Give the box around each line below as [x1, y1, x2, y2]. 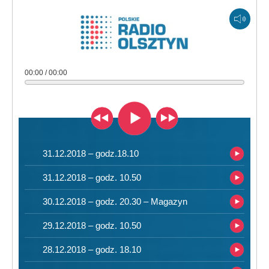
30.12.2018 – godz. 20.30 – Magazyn [43, 196, 187, 207]
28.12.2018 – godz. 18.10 [43, 244, 141, 255]
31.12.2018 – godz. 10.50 [43, 172, 141, 183]
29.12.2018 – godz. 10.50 [43, 220, 141, 231]
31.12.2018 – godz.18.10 [43, 148, 139, 159]
